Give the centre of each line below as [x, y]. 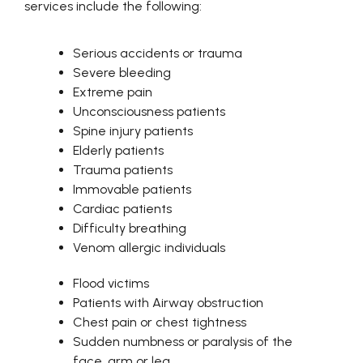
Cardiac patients [122, 209]
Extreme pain [113, 92]
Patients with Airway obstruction [168, 303]
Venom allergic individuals [149, 248]
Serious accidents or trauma [158, 53]
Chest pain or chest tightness [160, 322]
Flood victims [111, 284]
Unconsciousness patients [149, 112]
